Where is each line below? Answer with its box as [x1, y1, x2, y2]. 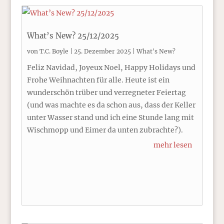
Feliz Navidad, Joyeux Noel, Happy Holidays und [26, 63, 195, 72]
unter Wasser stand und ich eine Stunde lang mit [26, 113, 194, 122]
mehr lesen [153, 140, 192, 149]
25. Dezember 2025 [73, 47, 131, 55]
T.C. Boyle [39, 47, 68, 55]
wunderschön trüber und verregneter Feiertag [26, 88, 186, 97]
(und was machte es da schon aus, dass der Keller [26, 100, 195, 109]
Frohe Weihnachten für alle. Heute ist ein [26, 75, 169, 84]
